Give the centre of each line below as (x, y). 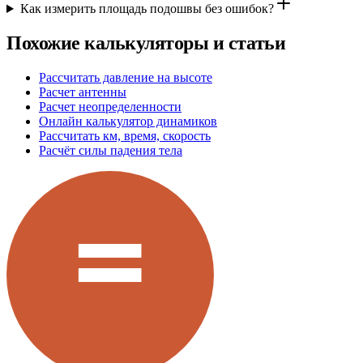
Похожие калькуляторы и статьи (146, 43)
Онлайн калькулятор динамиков (128, 121)
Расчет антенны (83, 92)
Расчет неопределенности (110, 106)
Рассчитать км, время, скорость (125, 135)
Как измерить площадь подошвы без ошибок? (147, 9)
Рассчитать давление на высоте (126, 77)
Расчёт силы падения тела (111, 150)
